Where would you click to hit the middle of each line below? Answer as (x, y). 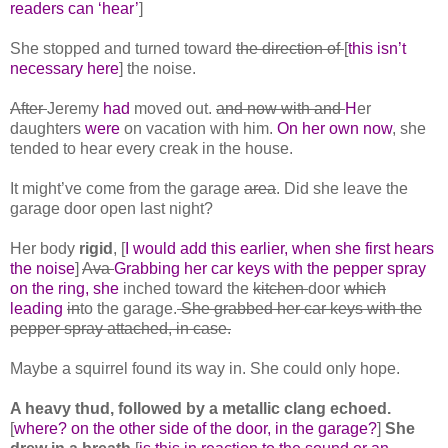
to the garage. (128, 308)
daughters (47, 128)
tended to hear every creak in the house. (151, 148)
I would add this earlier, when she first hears (279, 248)
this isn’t (377, 48)
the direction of (290, 48)
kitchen (280, 288)
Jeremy (75, 108)
